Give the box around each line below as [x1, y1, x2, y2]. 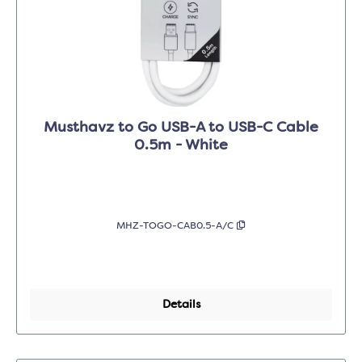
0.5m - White [134, 138, 228, 154]
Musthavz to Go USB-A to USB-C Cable [44, 120, 318, 136]
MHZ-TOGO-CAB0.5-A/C [116, 221, 237, 232]
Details [162, 299, 200, 311]
